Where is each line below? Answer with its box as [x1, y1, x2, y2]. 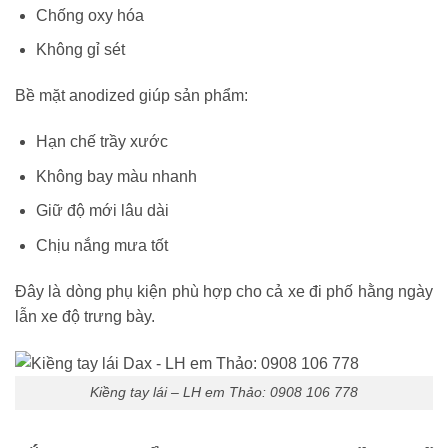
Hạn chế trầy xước [35, 133, 168, 151]
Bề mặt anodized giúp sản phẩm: [15, 87, 248, 105]
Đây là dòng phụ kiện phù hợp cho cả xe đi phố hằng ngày [15, 282, 433, 300]
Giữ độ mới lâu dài [35, 202, 169, 220]
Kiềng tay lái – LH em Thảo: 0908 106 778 [90, 384, 358, 401]
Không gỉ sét [35, 41, 125, 59]
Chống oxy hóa [35, 6, 144, 24]
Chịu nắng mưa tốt [35, 236, 168, 254]
